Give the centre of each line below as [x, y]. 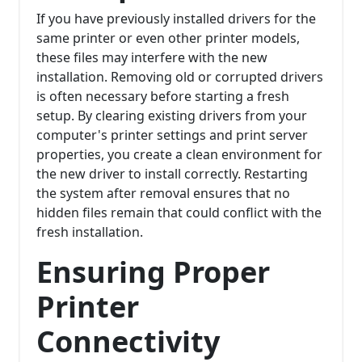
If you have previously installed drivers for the [176, 19]
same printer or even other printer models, [168, 38]
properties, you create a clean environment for [179, 155]
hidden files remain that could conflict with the [179, 213]
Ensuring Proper [153, 272]
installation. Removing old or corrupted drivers [180, 77]
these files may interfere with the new [152, 58]
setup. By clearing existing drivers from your [172, 116]
